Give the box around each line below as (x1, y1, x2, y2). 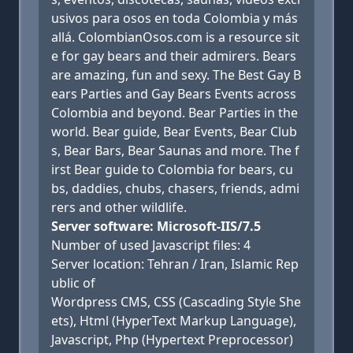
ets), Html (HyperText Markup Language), (51, 312, 296, 329)
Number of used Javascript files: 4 (51, 236, 251, 254)
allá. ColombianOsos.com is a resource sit (51, 28, 299, 46)
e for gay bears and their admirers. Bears (51, 47, 296, 65)
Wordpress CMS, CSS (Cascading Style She (51, 293, 301, 310)
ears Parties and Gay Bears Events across (51, 85, 296, 102)
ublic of (51, 274, 95, 292)
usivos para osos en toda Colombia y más (51, 9, 298, 27)
